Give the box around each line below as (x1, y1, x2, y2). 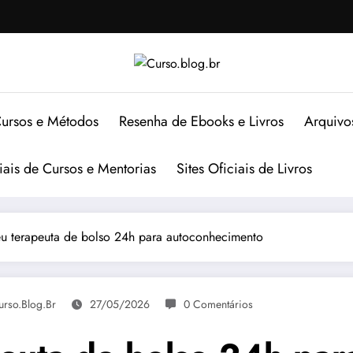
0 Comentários (184, 295, 253, 312)
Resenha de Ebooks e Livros (119, 110, 284, 132)
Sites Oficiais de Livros (176, 158, 312, 179)
